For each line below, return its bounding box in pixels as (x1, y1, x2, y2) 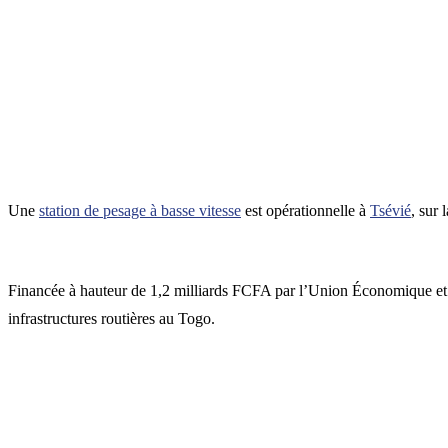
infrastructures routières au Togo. (8, 310, 215, 328)
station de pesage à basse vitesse (39, 202, 241, 220)
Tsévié (370, 202, 411, 220)
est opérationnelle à (241, 202, 370, 220)
